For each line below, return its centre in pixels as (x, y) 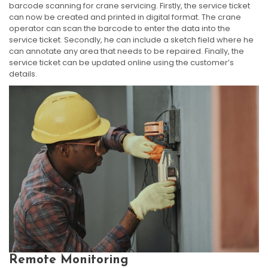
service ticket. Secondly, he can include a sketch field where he (131, 40)
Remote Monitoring (69, 260)
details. (23, 74)
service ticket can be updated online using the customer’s (121, 63)
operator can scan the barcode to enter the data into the (120, 29)
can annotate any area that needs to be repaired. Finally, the (127, 51)
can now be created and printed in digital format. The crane (125, 17)
